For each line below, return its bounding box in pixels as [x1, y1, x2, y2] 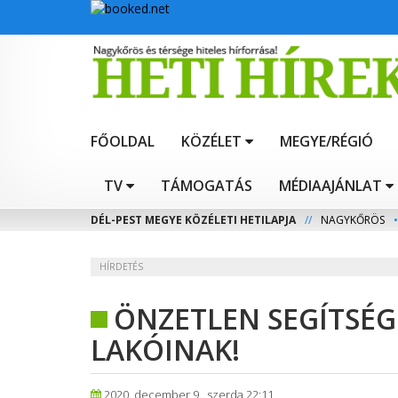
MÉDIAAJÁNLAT [279, 176, 382, 196]
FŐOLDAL [91, 131, 155, 152]
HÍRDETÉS [99, 260, 143, 274]
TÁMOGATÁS [161, 176, 252, 196]
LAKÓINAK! [91, 330, 240, 370]
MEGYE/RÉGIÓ [280, 131, 373, 152]
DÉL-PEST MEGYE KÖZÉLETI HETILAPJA [91, 212, 296, 228]
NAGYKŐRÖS [321, 212, 385, 228]
